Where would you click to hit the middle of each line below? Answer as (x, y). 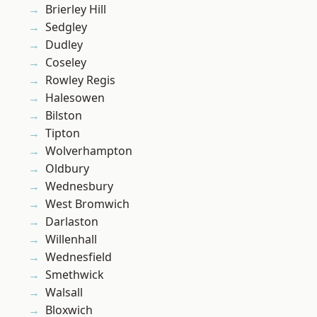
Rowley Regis (80, 80)
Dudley (64, 45)
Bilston (64, 116)
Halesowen (75, 98)
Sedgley (66, 27)
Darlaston (72, 222)
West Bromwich (87, 204)
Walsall (64, 293)
